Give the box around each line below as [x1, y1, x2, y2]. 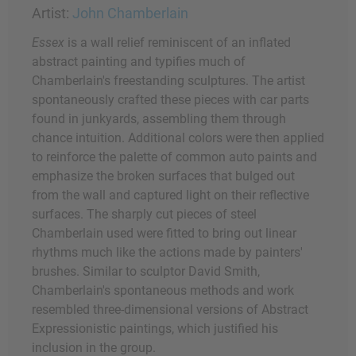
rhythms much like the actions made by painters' [32, 245, 303, 261]
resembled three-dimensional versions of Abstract [32, 302, 308, 318]
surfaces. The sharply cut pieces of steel [32, 207, 257, 222]
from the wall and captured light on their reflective [32, 188, 309, 203]
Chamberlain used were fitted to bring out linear [32, 226, 296, 242]
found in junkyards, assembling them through [32, 111, 286, 127]
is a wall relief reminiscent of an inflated [64, 35, 291, 51]
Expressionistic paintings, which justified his [32, 321, 278, 337]
